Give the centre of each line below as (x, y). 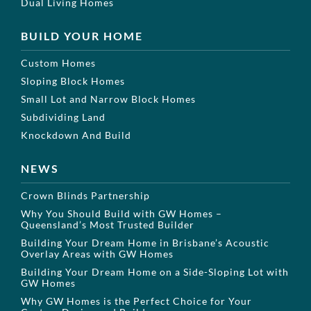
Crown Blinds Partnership (85, 195)
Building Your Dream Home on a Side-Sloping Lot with (155, 271)
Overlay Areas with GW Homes (99, 253)
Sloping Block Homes (73, 81)
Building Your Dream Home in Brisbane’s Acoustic (145, 242)
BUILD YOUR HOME (82, 35)
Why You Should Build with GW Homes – (121, 213)
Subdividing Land (63, 117)
